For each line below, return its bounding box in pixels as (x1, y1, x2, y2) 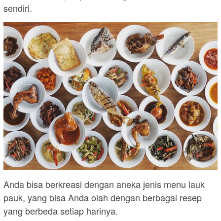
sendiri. (3, 1, 32, 15)
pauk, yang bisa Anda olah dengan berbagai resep (3, 190, 202, 204)
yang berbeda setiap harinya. (3, 204, 118, 217)
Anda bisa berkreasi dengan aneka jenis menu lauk (3, 177, 205, 190)
